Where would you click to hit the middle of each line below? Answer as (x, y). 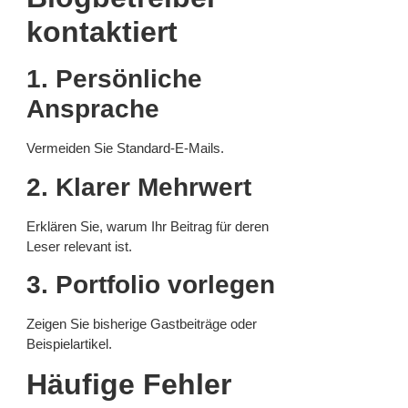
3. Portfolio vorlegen (151, 284)
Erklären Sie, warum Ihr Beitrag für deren (148, 226)
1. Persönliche (114, 79)
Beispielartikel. (69, 343)
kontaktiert (102, 32)
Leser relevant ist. (79, 246)
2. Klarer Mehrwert (139, 187)
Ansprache (93, 109)
